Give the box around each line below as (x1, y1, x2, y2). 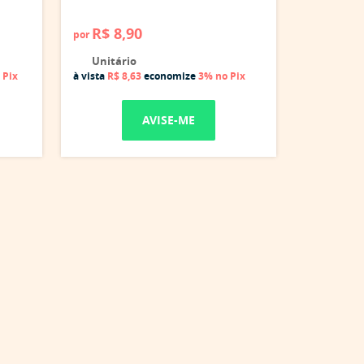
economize (141, 69, 198, 83)
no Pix (215, 69, 245, 83)
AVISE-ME (141, 112, 195, 128)
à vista (73, 69, 107, 83)
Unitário (89, 54, 136, 68)
